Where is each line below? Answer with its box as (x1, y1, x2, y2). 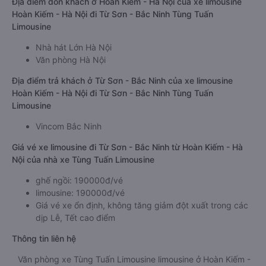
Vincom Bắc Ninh (36, 121, 102, 131)
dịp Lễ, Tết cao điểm (36, 213, 115, 223)
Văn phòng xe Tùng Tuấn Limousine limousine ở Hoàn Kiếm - (18, 254, 251, 264)
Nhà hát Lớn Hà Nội (36, 42, 112, 52)
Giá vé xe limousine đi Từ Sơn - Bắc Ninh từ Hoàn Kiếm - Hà (12, 142, 243, 152)
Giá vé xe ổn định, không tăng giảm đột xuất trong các (36, 200, 248, 210)
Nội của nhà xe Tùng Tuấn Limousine (12, 154, 154, 164)
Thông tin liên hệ (12, 233, 76, 243)
